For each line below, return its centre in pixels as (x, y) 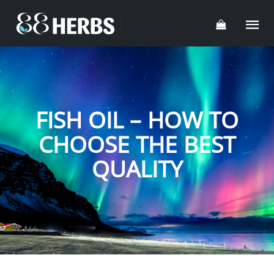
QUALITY (137, 169)
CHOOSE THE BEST (137, 144)
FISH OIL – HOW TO (137, 120)
